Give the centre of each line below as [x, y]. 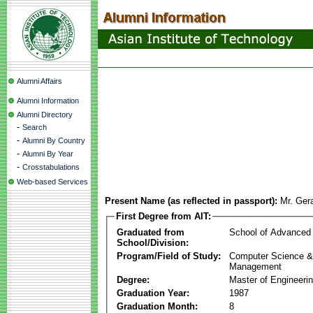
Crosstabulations [51, 167]
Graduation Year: [153, 293]
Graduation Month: [157, 306]
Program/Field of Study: [169, 256]
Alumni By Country [54, 140]
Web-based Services [52, 182]
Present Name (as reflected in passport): [191, 201]
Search [35, 127]
